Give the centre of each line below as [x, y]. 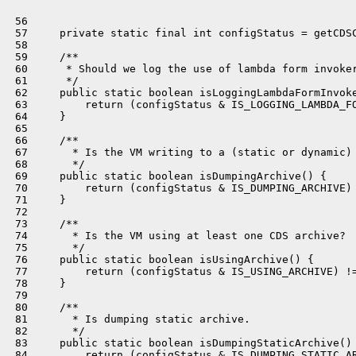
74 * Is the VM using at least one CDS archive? [177, 235]
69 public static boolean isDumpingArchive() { [168, 176]
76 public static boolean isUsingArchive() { [161, 259]
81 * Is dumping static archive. [130, 319]
